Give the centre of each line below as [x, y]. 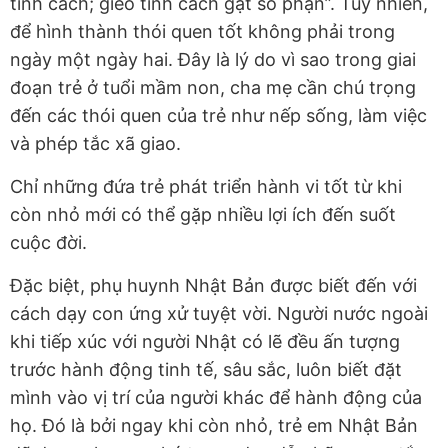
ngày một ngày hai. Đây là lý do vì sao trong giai [213, 60]
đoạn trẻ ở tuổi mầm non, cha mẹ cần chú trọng [213, 88]
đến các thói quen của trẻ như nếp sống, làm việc [218, 116]
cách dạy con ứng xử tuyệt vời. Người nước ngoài [219, 314]
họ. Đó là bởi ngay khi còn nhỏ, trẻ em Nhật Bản [214, 426]
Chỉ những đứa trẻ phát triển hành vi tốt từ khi [206, 187]
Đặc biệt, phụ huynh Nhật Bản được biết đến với [213, 286]
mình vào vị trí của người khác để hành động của [216, 398]
